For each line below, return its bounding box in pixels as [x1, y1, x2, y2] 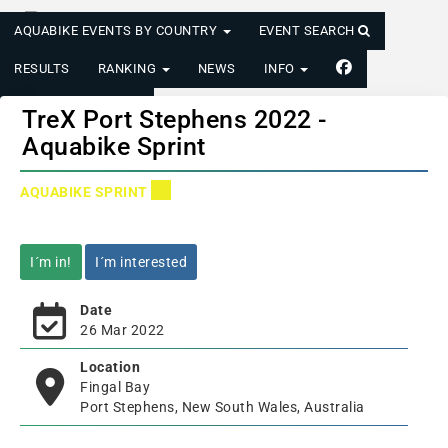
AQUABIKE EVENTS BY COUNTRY [14, 23, 221, 38]
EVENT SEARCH [258, 23, 358, 38]
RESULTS [14, 61, 70, 76]
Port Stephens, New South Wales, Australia [80, 399, 365, 415]
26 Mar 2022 [80, 322, 165, 338]
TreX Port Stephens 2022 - [22, 105, 328, 134]
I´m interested [95, 254, 187, 270]
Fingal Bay [80, 379, 150, 395]
